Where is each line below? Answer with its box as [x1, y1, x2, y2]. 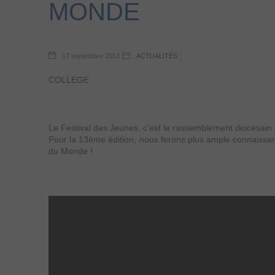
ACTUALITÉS [136, 52, 177, 60]
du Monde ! [48, 146, 93, 156]
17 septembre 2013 [60, 52, 120, 60]
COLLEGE [48, 75, 89, 85]
